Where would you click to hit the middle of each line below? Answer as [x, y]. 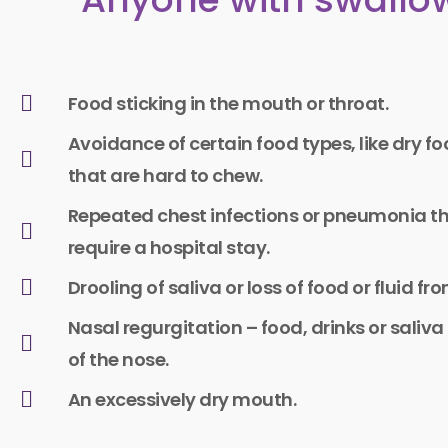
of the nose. [118, 359]
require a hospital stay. [168, 247]
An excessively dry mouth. [181, 399]
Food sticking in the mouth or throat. [227, 103]
